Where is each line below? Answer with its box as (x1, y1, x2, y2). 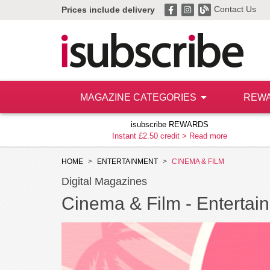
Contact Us (214, 4, 256, 14)
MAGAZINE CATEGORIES (80, 92, 199, 102)
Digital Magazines (61, 175, 147, 187)
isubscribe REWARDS (131, 120, 209, 129)
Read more (189, 131, 227, 140)
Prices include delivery (61, 5, 155, 14)
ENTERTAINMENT (97, 157, 158, 166)
